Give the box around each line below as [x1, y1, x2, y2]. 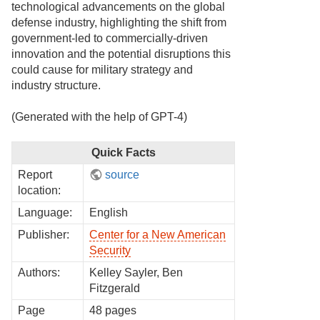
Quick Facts [91, 146, 156, 159]
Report [18, 168, 52, 181]
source [105, 168, 140, 181]
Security [89, 244, 131, 256]
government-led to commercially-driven [11, 32, 208, 45]
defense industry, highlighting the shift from [11, 16, 226, 29]
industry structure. [11, 79, 101, 92]
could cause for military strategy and [11, 64, 193, 76]
